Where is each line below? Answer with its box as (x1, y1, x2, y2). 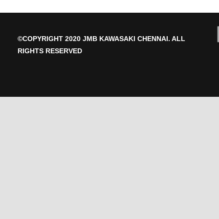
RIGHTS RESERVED (18, 47, 83, 55)
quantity (115, 18, 153, 29)
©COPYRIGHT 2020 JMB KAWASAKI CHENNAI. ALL (18, 35, 186, 43)
